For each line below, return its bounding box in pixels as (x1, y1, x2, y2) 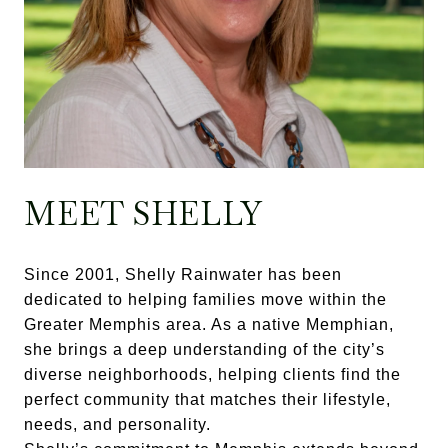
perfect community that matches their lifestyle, (24, 391, 391, 408)
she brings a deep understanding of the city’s (24, 341, 385, 358)
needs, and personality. (24, 416, 211, 433)
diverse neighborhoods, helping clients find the (24, 366, 401, 383)
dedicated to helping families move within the (24, 291, 387, 308)
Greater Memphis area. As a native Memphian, (24, 316, 394, 333)
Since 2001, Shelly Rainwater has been (24, 266, 342, 283)
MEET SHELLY (24, 193, 263, 234)
